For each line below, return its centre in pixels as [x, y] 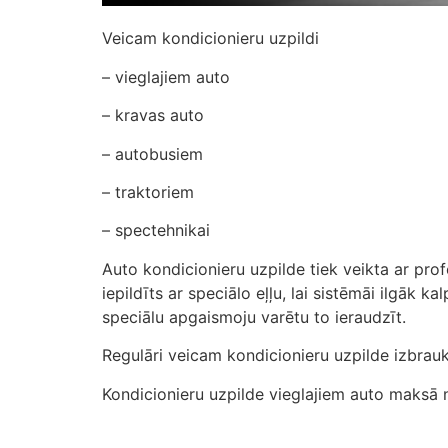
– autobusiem [152, 153]
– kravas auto [153, 115]
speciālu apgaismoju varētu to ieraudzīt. [254, 316]
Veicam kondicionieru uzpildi [210, 38]
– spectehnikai [156, 230]
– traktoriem [148, 191]
